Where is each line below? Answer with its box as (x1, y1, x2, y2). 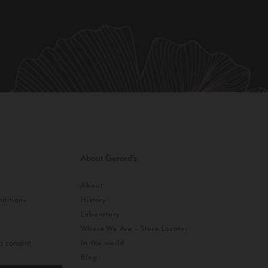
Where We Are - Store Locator (81, 224, 188, 233)
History (81, 195, 106, 205)
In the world (81, 238, 125, 248)
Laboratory (81, 209, 120, 219)
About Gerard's (81, 153, 138, 163)
